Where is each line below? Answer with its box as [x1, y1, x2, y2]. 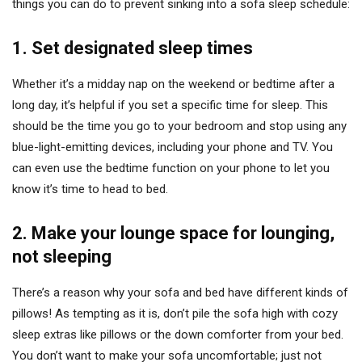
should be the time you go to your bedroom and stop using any [12, 119, 347, 133]
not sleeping [12, 246, 112, 267]
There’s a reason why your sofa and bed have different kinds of [12, 285, 348, 300]
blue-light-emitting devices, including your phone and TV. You [12, 140, 333, 154]
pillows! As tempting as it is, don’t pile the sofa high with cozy [12, 306, 338, 321]
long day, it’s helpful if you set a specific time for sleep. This [12, 98, 328, 112]
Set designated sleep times [32, 38, 253, 58]
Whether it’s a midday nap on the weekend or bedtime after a [12, 77, 335, 91]
